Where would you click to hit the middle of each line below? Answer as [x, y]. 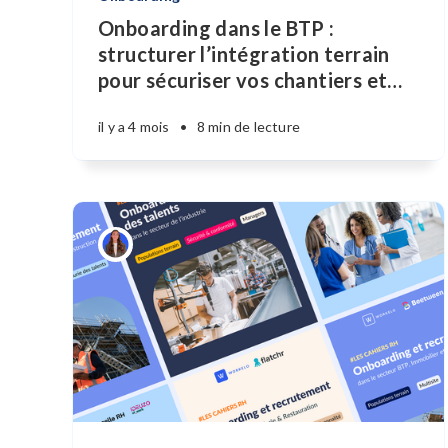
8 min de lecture [248, 126]
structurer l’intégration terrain [244, 54]
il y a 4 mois [134, 126]
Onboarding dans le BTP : [216, 28]
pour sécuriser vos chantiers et [243, 80]
